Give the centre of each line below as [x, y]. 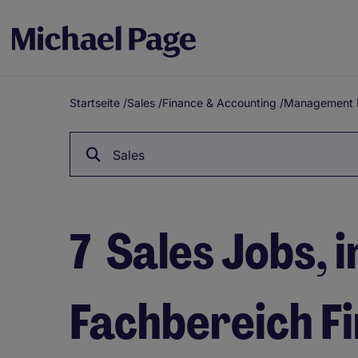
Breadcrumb [119, 130]
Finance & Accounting [219, 103]
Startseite [95, 103]
